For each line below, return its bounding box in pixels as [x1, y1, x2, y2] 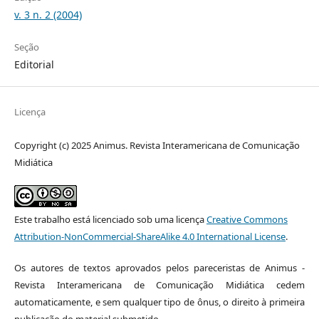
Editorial [14, 58, 54, 72]
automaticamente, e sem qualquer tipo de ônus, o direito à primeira [14, 296, 305, 309]
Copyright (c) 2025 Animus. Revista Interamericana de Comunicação [14, 139, 300, 152]
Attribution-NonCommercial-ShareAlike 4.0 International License [14, 230, 286, 244]
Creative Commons [206, 213, 288, 226]
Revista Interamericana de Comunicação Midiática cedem [14, 278, 305, 292]
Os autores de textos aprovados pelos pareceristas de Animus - [14, 261, 305, 275]
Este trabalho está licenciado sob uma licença [14, 213, 206, 226]
